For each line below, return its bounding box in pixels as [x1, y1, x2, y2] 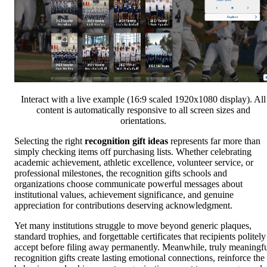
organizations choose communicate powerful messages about [14, 179, 243, 190]
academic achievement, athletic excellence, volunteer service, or [14, 157, 253, 168]
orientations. [120, 116, 166, 126]
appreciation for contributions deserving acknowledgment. [14, 200, 232, 211]
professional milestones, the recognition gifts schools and [14, 168, 227, 179]
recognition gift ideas [85, 136, 168, 147]
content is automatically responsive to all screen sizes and [36, 105, 250, 116]
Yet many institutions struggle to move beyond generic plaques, [14, 221, 252, 231]
